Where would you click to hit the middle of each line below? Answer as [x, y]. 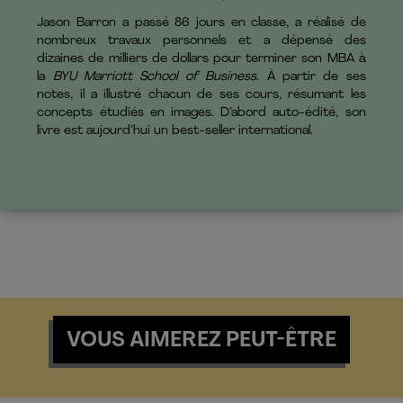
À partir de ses [313, 77]
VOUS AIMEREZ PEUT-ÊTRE [201, 341]
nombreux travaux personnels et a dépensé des [201, 41]
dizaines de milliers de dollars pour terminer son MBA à [201, 59]
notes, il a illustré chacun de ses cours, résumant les [201, 95]
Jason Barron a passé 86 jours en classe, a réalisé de [201, 23]
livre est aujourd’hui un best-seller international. [175, 131]
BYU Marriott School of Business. [156, 77]
